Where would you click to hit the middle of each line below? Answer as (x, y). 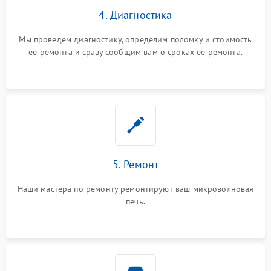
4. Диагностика (135, 15)
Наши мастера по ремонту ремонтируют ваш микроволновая (135, 188)
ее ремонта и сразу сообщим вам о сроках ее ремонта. (135, 52)
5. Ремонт (135, 164)
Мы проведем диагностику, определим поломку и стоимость (135, 39)
